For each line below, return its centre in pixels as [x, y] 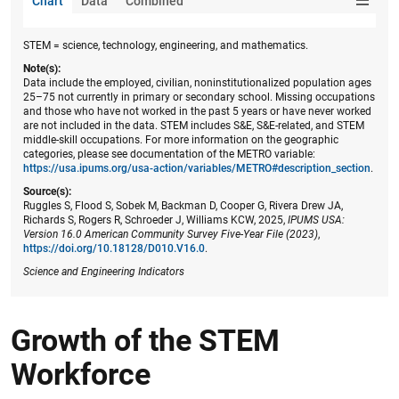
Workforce [81, 374]
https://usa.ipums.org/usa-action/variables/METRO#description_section [197, 168]
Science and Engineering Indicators [104, 272]
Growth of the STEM [145, 340]
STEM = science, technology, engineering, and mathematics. [166, 45]
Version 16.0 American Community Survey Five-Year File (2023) [171, 234]
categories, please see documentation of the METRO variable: [169, 154]
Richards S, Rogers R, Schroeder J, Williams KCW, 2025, [155, 220]
